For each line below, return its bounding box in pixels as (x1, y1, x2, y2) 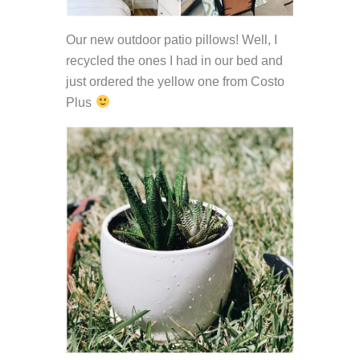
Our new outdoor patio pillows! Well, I (66, 32, 278, 47)
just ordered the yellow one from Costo (66, 74, 285, 88)
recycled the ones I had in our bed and (66, 53, 284, 67)
